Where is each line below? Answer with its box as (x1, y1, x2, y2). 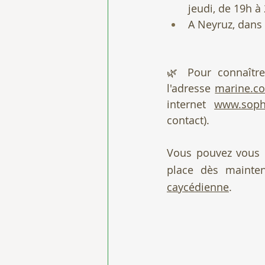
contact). (167, 113, 209, 127)
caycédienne (167, 180, 229, 194)
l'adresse (167, 81, 215, 95)
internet (167, 97, 215, 111)
